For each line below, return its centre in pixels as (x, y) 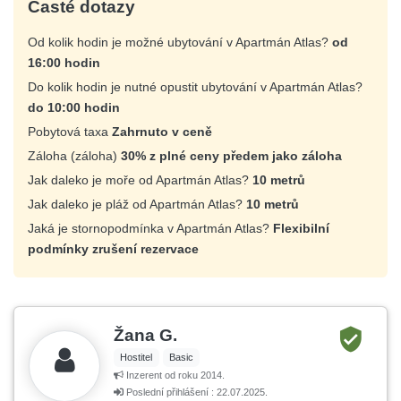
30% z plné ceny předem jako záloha (231, 156)
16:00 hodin (64, 63)
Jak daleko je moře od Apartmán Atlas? (140, 180)
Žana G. (145, 336)
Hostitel (137, 358)
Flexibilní (301, 229)
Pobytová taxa (70, 132)
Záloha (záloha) (74, 156)
